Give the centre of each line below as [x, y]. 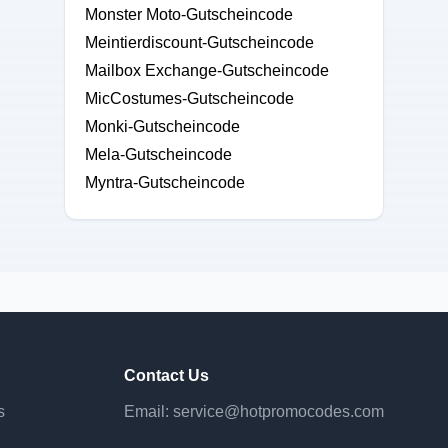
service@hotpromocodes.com [278, 411]
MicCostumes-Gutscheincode [189, 98]
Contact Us [166, 375]
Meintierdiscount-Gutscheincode [199, 42]
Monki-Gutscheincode [162, 126]
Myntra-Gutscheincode [165, 182]
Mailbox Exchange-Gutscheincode [207, 70]
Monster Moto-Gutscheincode [189, 14]
